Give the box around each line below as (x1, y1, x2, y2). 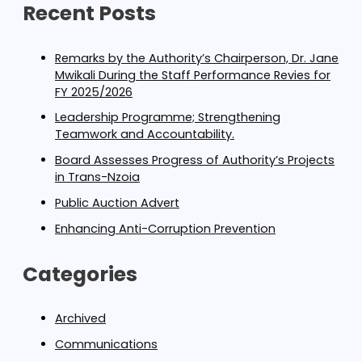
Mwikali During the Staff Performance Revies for (55, 66, 330, 83)
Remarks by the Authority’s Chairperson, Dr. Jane (55, 49, 339, 66)
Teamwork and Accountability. (55, 126, 234, 143)
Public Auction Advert (55, 195, 179, 212)
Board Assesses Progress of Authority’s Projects (55, 152, 335, 169)
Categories (23, 259, 137, 288)
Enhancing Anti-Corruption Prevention (55, 221, 276, 238)
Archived (55, 310, 106, 327)
